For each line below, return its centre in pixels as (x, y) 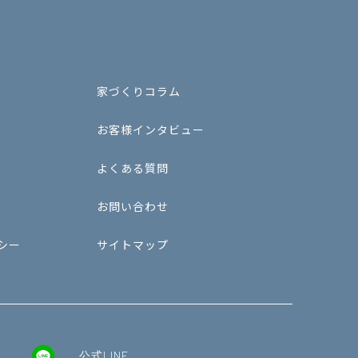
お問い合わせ (133, 206)
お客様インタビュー (151, 129)
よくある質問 (133, 168)
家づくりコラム (139, 91)
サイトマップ (133, 245)
